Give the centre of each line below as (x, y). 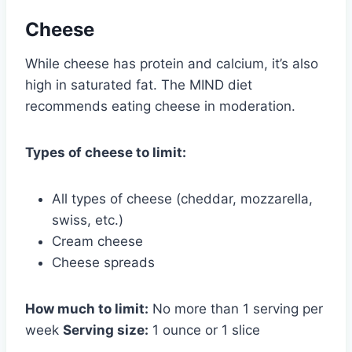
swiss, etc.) (88, 220)
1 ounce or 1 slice (204, 330)
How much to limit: (87, 308)
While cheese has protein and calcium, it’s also (172, 63)
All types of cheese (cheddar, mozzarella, (182, 198)
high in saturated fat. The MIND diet (139, 84)
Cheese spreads (103, 262)
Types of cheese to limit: (106, 152)
